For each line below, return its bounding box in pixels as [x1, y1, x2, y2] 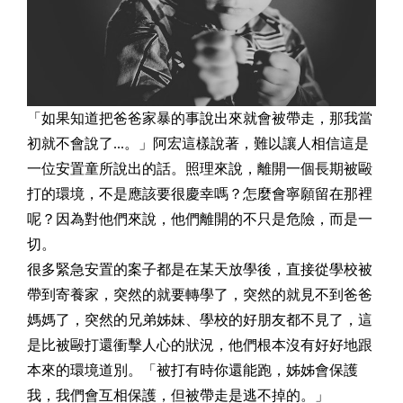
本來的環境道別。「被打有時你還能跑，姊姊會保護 [27, 362, 358, 378]
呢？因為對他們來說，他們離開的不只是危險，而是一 [27, 210, 372, 227]
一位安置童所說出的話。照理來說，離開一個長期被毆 [27, 160, 372, 176]
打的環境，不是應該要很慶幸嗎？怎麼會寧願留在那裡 [27, 185, 372, 201]
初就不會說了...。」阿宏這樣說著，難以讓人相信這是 [27, 135, 369, 151]
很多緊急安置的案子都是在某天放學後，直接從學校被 [27, 261, 372, 277]
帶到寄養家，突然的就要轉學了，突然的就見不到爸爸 [27, 286, 372, 302]
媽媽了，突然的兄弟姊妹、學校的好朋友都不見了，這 [27, 311, 372, 327]
